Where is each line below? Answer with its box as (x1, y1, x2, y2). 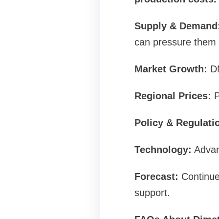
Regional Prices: (134, 90, 211, 101)
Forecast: (134, 171, 181, 182)
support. (134, 187, 170, 198)
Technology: (134, 144, 192, 155)
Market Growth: (134, 64, 207, 74)
